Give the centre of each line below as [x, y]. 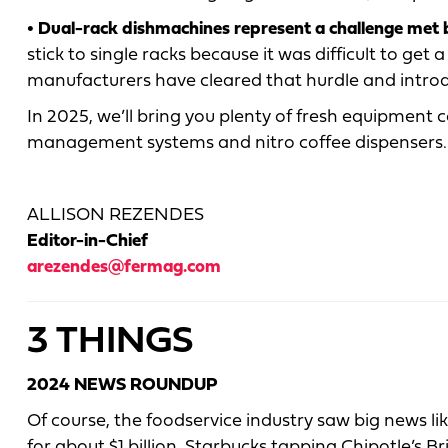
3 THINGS [110, 342]
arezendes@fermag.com [124, 267]
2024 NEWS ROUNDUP [122, 385]
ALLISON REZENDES [115, 215]
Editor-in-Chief [87, 241]
